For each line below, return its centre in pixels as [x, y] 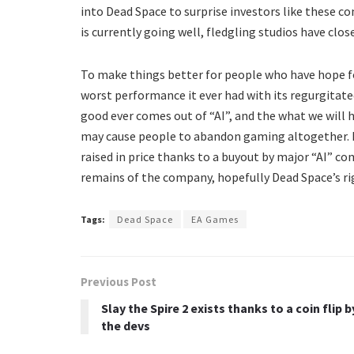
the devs [126, 325]
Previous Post [119, 281]
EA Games [215, 219]
